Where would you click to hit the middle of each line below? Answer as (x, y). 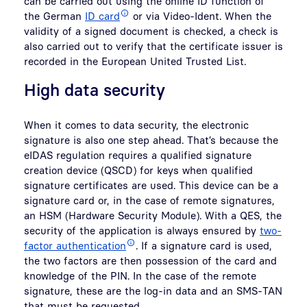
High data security (95, 89)
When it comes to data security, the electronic (136, 124)
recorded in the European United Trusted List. (135, 61)
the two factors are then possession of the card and (150, 260)
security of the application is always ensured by (142, 230)
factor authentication (75, 245)
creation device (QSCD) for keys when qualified (138, 170)
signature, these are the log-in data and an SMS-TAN (153, 290)
